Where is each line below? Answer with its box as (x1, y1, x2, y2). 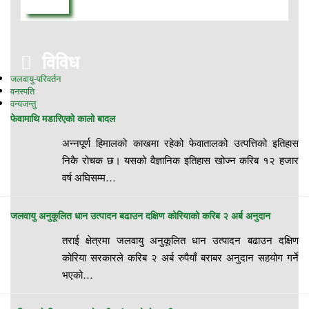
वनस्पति (10, 83, 34, 97)
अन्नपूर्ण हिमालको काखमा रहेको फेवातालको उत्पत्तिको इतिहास (62, 134, 299, 150)
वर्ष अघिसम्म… (62, 169, 116, 184)
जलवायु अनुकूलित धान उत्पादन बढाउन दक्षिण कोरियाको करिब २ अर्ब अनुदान (10, 208, 270, 222)
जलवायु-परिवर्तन (10, 71, 61, 85)
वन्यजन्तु (10, 96, 36, 110)
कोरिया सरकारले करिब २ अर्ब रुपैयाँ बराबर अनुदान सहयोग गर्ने (62, 249, 299, 264)
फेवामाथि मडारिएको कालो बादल (10, 110, 115, 125)
